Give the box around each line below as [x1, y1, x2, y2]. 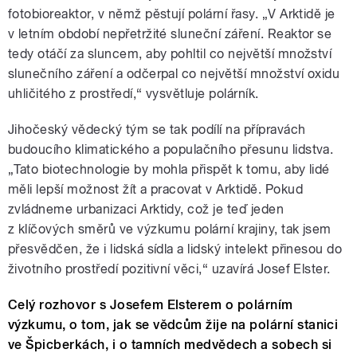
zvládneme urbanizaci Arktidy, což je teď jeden [8, 201, 284, 217]
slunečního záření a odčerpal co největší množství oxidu [8, 65, 340, 81]
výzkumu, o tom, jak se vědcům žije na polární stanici [8, 316, 339, 332]
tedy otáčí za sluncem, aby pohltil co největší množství [8, 45, 332, 61]
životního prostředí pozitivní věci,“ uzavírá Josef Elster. [8, 261, 331, 277]
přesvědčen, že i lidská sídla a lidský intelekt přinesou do [8, 241, 343, 257]
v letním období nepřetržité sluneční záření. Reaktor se [8, 25, 332, 41]
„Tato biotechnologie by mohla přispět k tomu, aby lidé [8, 161, 330, 177]
